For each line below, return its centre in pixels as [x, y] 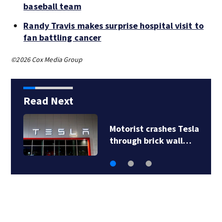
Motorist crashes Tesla [154, 128]
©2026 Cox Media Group [47, 59]
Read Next [48, 100]
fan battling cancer [62, 37]
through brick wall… [150, 140]
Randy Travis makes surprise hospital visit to [113, 25]
